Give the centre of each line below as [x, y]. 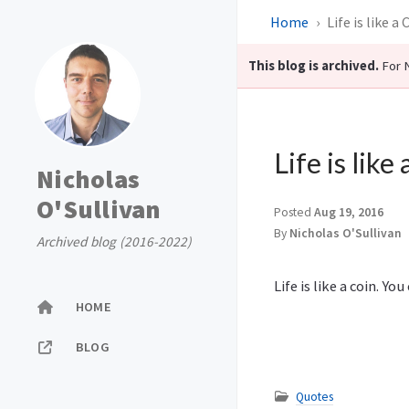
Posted [294, 213]
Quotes [315, 397]
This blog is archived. [314, 66]
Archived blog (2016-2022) [114, 241]
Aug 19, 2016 [349, 213]
